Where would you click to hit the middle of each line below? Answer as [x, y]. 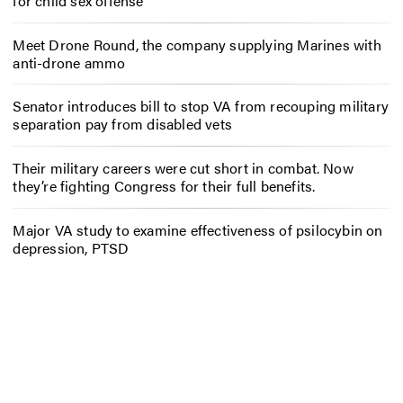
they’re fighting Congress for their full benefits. [164, 186]
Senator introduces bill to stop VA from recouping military [201, 106]
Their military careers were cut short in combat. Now [183, 168]
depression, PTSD [71, 247]
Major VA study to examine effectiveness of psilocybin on [198, 229]
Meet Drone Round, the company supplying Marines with [197, 44]
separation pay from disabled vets [122, 124]
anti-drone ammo [69, 62]
